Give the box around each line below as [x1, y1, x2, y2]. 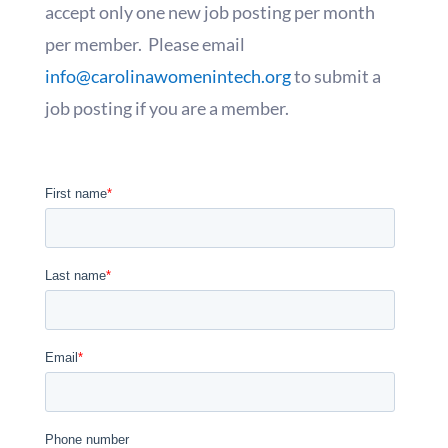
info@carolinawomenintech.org [44, 65, 291, 88]
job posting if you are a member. [44, 97, 289, 120]
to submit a [290, 65, 381, 88]
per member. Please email [44, 33, 245, 56]
